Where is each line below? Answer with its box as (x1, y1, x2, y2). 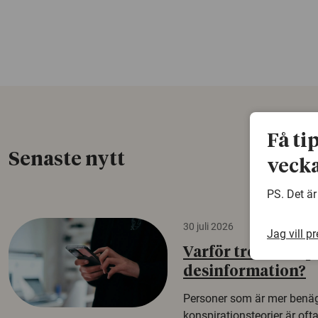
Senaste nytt (9, 150, 125, 170)
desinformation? (183, 265, 306, 280)
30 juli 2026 (183, 221, 234, 232)
